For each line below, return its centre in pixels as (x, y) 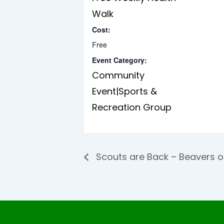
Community (118, 75)
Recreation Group (132, 107)
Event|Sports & (124, 91)
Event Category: (119, 60)
